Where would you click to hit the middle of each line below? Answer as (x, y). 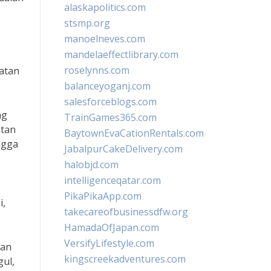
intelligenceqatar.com (113, 180)
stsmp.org (87, 23)
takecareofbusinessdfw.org (126, 212)
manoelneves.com (105, 39)
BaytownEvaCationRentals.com (134, 133)
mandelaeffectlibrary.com (121, 54)
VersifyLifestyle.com (109, 243)
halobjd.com (91, 165)
